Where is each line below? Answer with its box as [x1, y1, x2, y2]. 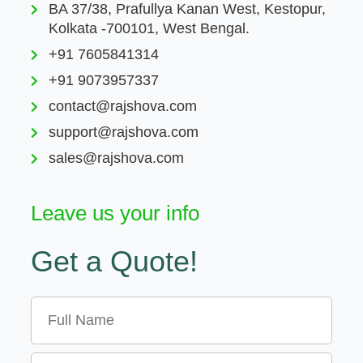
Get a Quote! [30, 245, 198, 279]
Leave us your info [30, 201, 199, 226]
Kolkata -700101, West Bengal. [49, 20, 250, 37]
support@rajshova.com [49, 124, 199, 141]
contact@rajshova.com [49, 98, 198, 115]
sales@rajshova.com [49, 150, 185, 167]
